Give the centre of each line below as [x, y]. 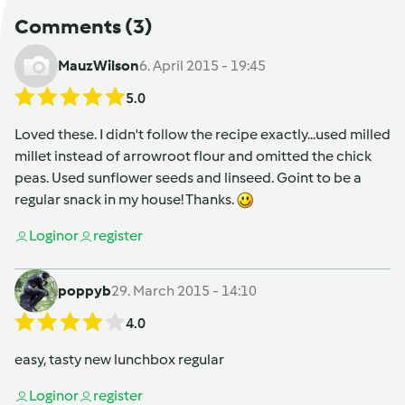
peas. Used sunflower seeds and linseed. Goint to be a [188, 177]
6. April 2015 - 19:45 [202, 65]
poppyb [85, 290]
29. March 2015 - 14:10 [184, 290]
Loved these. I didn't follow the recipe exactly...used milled [202, 134]
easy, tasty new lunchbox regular [119, 359]
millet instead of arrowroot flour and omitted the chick [193, 155]
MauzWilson [99, 65]
